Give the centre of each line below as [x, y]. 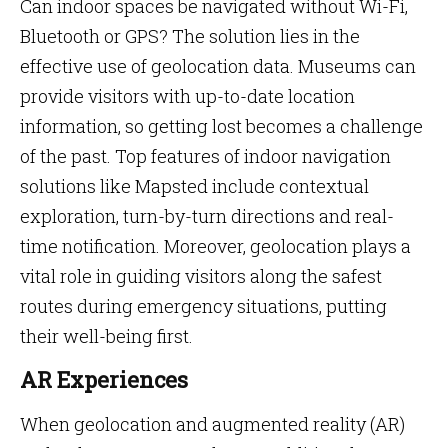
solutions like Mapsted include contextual [194, 186]
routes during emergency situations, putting [203, 306]
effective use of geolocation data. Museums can [218, 66]
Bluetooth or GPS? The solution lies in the [190, 36]
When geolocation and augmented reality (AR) [212, 424]
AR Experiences [104, 379]
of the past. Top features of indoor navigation [205, 156]
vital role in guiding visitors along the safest [201, 276]
